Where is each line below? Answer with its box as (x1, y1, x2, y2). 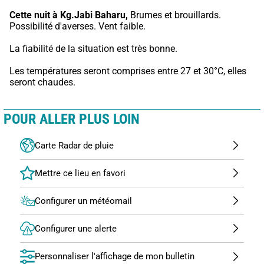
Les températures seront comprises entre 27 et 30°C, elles (9, 65, 246, 77)
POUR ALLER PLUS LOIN (4, 110, 140, 127)
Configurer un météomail (35, 195, 132, 206)
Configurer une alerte (35, 223, 117, 234)
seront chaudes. (9, 76, 75, 88)
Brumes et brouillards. (128, 9, 221, 21)
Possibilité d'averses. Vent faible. (9, 20, 146, 32)
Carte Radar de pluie (35, 140, 114, 151)
